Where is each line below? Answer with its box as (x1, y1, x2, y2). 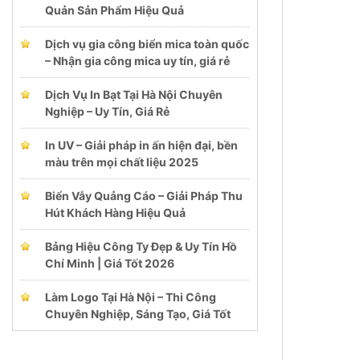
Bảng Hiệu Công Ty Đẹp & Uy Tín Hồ (45, 239, 237, 253)
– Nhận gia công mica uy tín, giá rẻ (45, 53, 230, 67)
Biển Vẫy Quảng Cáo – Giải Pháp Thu (45, 188, 243, 202)
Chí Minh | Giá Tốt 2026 (45, 256, 174, 270)
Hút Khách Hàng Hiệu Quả (45, 205, 186, 219)
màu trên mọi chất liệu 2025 (45, 154, 198, 169)
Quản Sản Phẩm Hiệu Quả (45, 2, 184, 17)
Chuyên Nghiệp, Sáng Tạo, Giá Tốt (45, 306, 231, 321)
